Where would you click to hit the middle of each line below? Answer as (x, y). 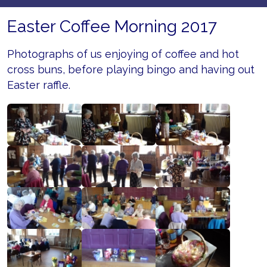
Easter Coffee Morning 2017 (112, 27)
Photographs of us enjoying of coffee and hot (123, 54)
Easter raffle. (39, 85)
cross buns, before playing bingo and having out (131, 70)
